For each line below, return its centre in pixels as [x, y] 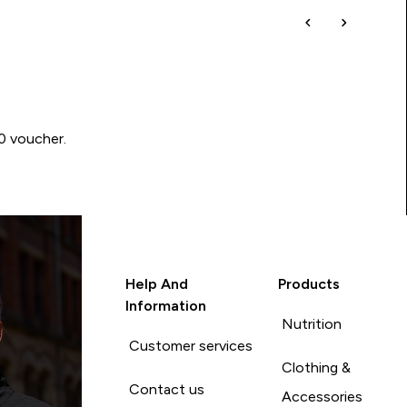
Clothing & [317, 367]
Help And [156, 283]
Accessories [323, 396]
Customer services [190, 345]
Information [165, 305]
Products [309, 283]
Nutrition [312, 323]
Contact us [166, 389]
